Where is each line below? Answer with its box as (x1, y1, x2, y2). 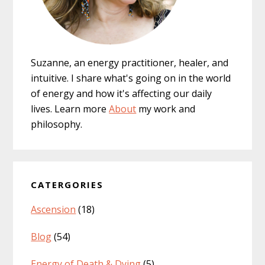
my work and (136, 102, 196, 115)
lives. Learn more (31, 102, 109, 115)
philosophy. (31, 117, 83, 131)
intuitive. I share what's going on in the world (31, 71, 231, 85)
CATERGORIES (31, 178, 104, 190)
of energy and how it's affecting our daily (31, 86, 212, 100)
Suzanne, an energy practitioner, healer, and (31, 56, 229, 69)
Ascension (31, 202, 76, 216)
